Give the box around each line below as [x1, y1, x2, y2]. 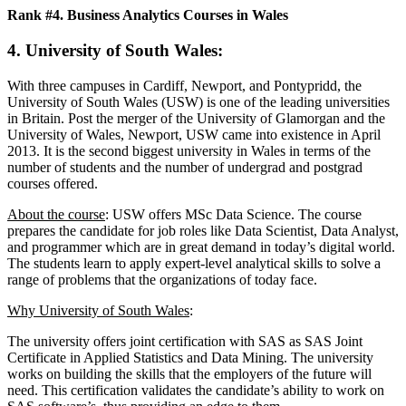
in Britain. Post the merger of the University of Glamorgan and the [7, 110, 385, 126]
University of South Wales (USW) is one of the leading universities [7, 93, 390, 110]
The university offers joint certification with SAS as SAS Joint [7, 333, 362, 349]
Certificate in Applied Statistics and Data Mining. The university [7, 349, 373, 365]
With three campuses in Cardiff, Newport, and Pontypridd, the [7, 77, 362, 93]
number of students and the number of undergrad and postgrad [7, 159, 362, 175]
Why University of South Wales [7, 302, 189, 318]
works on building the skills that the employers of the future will [7, 365, 372, 382]
